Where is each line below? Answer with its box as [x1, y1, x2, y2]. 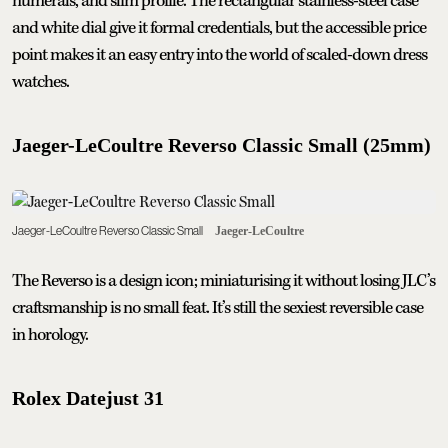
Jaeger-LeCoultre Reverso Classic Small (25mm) [12, 133, 431, 156]
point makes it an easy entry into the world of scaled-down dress [12, 43, 427, 66]
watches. [12, 70, 69, 93]
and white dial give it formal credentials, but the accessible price [12, 16, 426, 39]
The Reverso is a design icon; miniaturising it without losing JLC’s [12, 269, 435, 292]
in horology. [12, 323, 88, 346]
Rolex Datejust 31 [12, 386, 164, 409]
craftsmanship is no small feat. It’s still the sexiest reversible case [12, 296, 423, 319]
